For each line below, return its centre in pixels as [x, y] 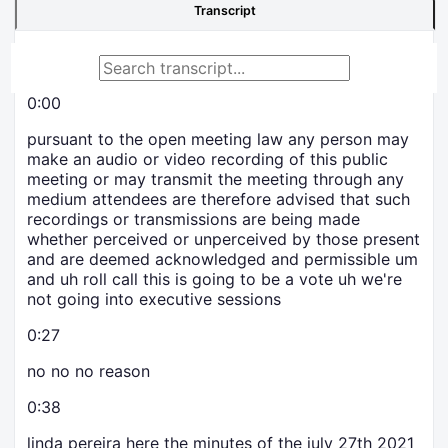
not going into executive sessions [154, 299]
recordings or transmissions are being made [193, 219]
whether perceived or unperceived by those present [223, 239]
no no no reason [88, 371]
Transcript [225, 11]
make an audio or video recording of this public [207, 159]
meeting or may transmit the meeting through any [215, 179]
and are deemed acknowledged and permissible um [222, 259]
